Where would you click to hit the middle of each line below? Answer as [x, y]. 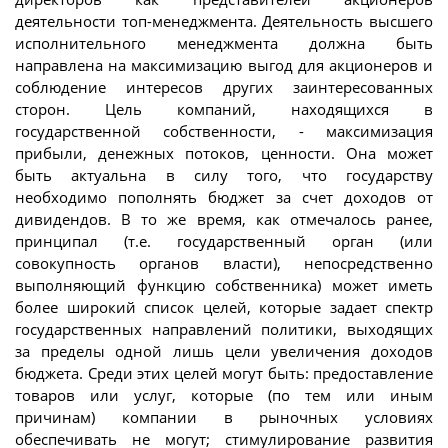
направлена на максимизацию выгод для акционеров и [224, 65]
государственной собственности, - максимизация [224, 131]
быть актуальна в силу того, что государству [224, 175]
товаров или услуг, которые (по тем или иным [224, 395]
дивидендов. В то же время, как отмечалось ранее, [224, 219]
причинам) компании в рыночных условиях [224, 417]
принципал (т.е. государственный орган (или [224, 241]
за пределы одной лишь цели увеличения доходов [224, 351]
